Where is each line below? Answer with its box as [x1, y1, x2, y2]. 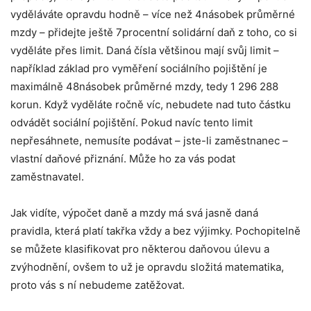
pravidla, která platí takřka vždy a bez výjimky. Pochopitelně [10, 224, 301, 237]
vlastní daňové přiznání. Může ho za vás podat [10, 151, 235, 165]
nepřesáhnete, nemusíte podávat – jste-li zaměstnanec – [10, 133, 288, 147]
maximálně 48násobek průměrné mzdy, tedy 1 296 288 [10, 79, 278, 93]
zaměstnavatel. [10, 169, 84, 183]
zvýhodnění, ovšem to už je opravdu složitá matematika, [10, 260, 284, 274]
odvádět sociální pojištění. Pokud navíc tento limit [10, 115, 253, 129]
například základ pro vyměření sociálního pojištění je [10, 61, 267, 75]
